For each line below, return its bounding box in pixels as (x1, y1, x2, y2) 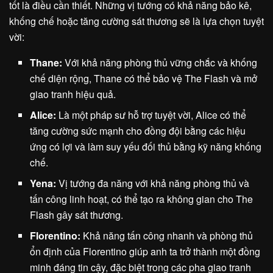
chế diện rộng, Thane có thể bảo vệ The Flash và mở (30, 71, 258, 86)
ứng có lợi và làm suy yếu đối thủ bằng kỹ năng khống (30, 140, 262, 154)
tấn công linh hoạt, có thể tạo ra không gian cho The (30, 192, 253, 207)
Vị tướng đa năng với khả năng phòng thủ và (56, 176, 250, 191)
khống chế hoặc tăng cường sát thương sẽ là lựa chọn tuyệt (9, 14, 264, 29)
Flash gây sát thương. (30, 208, 124, 222)
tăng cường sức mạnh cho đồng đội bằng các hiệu (30, 124, 246, 138)
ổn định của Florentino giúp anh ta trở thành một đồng (30, 244, 261, 259)
